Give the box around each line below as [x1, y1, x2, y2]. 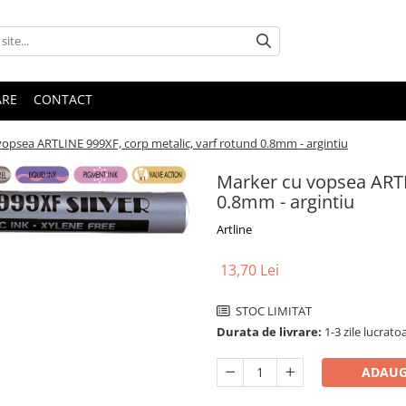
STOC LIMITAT [233, 303, 312, 319]
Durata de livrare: [217, 324, 322, 340]
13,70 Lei [220, 260, 279, 280]
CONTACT [34, 91, 92, 108]
